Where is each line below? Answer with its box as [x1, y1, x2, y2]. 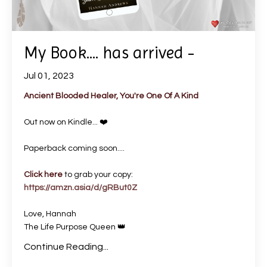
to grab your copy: [63, 170, 133, 179]
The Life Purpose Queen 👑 [24, 223, 126, 231]
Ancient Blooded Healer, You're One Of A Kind [24, 92, 198, 100]
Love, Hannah [24, 210, 76, 218]
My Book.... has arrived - [24, 43, 194, 63]
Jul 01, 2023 [24, 71, 74, 80]
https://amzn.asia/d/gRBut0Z [24, 184, 137, 192]
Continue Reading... [24, 242, 108, 252]
